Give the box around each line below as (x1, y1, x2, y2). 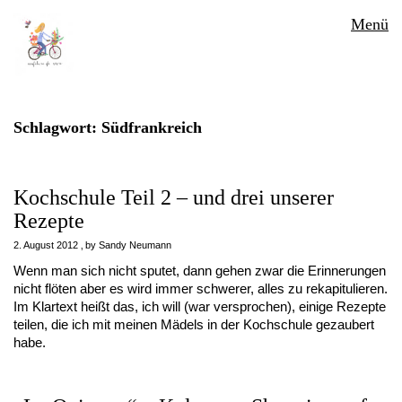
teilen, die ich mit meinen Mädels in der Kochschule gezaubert (13, 317, 374, 332)
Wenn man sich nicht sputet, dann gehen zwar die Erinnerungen (13, 263, 386, 278)
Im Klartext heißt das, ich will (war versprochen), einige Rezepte (13, 299, 386, 314)
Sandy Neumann (99, 240, 171, 250)
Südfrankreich (101, 118, 202, 136)
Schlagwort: (13, 118, 101, 136)
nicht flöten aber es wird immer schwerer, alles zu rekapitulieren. (13, 281, 388, 296)
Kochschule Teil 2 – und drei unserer (13, 186, 334, 209)
